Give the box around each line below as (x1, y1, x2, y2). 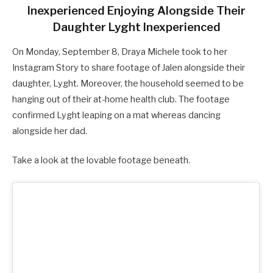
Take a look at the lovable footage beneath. (12, 155, 190, 166)
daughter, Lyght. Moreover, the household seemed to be (12, 78, 244, 90)
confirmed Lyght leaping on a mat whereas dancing (12, 110, 221, 121)
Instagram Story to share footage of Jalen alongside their (12, 62, 245, 74)
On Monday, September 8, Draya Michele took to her (12, 46, 227, 58)
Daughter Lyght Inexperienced (52, 20, 221, 35)
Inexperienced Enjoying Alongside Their (27, 4, 246, 18)
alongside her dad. (12, 126, 87, 137)
